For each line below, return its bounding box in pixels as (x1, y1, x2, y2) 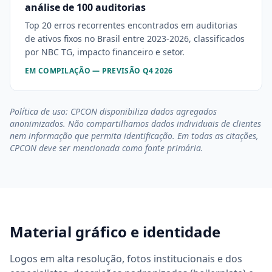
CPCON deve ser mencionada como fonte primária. (10, 142, 203, 154)
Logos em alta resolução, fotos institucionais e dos (10, 252, 242, 265)
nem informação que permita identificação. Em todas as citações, (10, 130, 259, 141)
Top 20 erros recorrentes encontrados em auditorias (25, 19, 237, 31)
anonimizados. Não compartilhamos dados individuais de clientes (10, 118, 261, 129)
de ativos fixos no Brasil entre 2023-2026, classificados (25, 33, 245, 44)
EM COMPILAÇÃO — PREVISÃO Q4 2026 (25, 66, 173, 76)
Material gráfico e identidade (10, 222, 220, 242)
